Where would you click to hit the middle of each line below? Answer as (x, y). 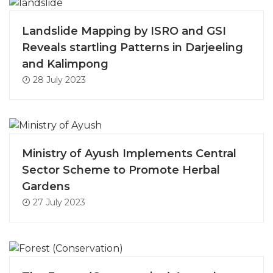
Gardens (46, 187)
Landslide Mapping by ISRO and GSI (124, 31)
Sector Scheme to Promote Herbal (121, 170)
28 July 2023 (58, 80)
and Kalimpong (65, 64)
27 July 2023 (58, 203)
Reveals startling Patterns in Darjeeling (133, 47)
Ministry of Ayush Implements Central (129, 154)
